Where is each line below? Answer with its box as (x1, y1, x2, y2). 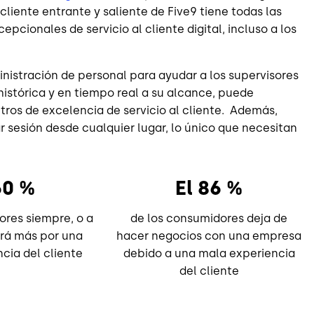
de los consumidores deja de (130, 211, 288, 225)
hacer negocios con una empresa (116, 228, 302, 243)
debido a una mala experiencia (123, 246, 295, 260)
